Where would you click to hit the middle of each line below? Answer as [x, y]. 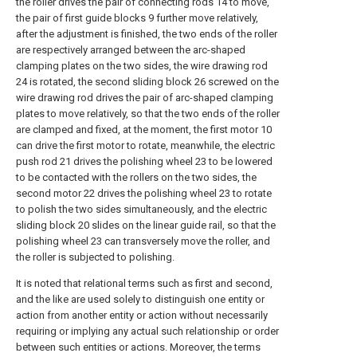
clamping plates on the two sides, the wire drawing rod [142, 66]
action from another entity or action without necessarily [142, 315]
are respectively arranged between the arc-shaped [131, 50]
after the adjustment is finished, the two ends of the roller [147, 34]
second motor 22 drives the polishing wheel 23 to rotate [144, 193]
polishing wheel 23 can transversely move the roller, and [143, 241]
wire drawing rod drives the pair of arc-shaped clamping [145, 98]
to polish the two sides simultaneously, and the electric [141, 209]
